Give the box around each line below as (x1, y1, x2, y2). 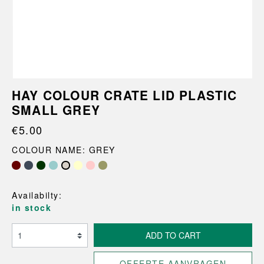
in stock (12, 202, 51, 213)
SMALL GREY (12, 101, 100, 118)
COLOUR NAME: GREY (12, 144, 115, 156)
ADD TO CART (145, 229, 201, 241)
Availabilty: (12, 189, 62, 201)
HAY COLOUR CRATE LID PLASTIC (12, 86, 237, 104)
